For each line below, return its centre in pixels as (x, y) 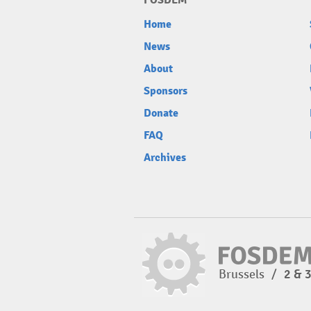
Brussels (243, 274)
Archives (165, 158)
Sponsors (166, 91)
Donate (161, 113)
